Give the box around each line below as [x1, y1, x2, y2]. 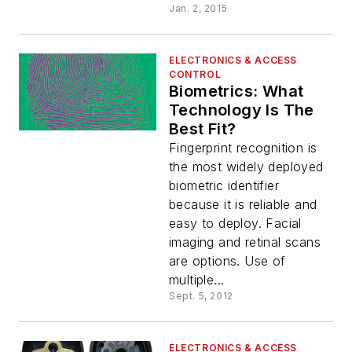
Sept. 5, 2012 [169, 290, 233, 302]
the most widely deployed [169, 159, 324, 175]
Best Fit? [169, 119, 236, 139]
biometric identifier [169, 178, 280, 194]
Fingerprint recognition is [169, 140, 317, 156]
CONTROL [169, 68, 222, 81]
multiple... [169, 272, 225, 288]
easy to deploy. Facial [169, 215, 302, 232]
